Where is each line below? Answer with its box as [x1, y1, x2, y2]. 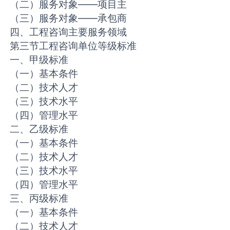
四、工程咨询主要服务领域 [10, 26, 127, 39]
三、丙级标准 [10, 192, 69, 205]
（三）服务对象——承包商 [10, 12, 127, 25]
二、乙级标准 [10, 123, 69, 136]
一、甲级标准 [10, 53, 69, 66]
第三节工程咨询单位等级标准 [10, 40, 137, 52]
